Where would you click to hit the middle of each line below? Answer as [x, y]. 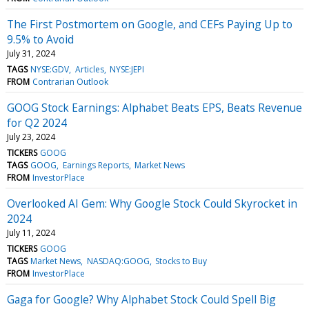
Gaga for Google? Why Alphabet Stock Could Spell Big [141, 299]
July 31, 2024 [31, 53]
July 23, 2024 [31, 137]
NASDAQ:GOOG [118, 261]
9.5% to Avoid [40, 39]
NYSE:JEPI [127, 69]
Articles [89, 69]
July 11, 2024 [31, 232]
